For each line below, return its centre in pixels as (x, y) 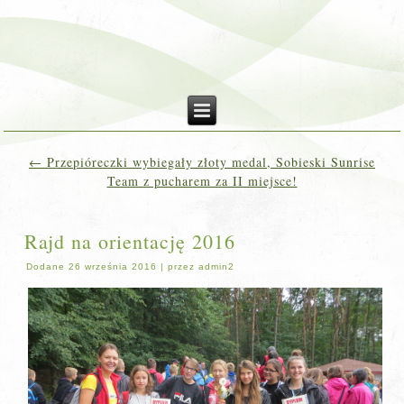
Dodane (46, 266)
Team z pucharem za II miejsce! (202, 181)
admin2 (217, 266)
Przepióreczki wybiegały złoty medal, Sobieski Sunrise (209, 162)
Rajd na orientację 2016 (130, 241)
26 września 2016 (113, 266)
